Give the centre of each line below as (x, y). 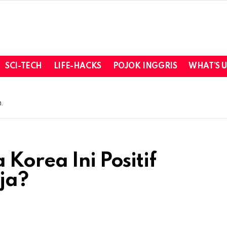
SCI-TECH (24, 66)
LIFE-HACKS (77, 66)
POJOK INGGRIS (145, 66)
